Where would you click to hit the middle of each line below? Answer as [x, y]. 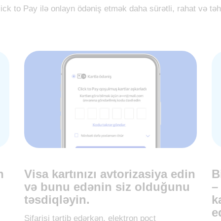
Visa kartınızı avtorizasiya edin [110, 174]
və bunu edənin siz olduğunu [107, 186]
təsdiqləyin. [57, 199]
